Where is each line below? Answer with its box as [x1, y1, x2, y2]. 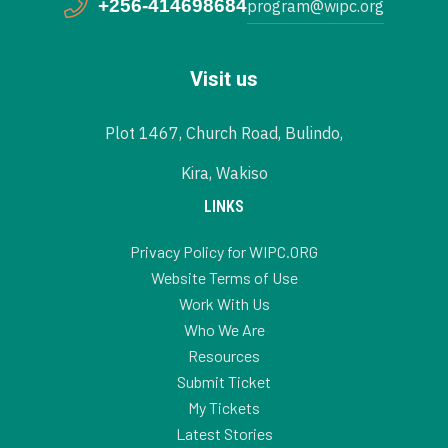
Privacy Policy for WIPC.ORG [130, 241, 318, 261]
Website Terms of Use [150, 267, 298, 287]
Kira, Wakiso [180, 162, 268, 183]
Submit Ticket [177, 371, 271, 391]
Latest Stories [175, 423, 273, 443]
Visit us [190, 66, 258, 91]
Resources [188, 345, 260, 365]
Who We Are [183, 319, 265, 339]
